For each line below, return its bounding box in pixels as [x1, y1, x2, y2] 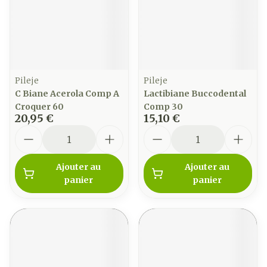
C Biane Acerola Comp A [15, 88, 119, 99]
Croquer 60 [15, 101, 64, 112]
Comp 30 [144, 101, 183, 112]
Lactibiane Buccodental [144, 88, 246, 99]
